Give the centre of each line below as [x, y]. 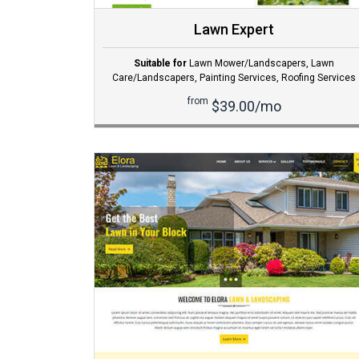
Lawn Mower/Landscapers [248, 64]
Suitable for [160, 64]
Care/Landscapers [153, 78]
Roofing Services [319, 78]
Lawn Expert [234, 30]
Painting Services [238, 78]
